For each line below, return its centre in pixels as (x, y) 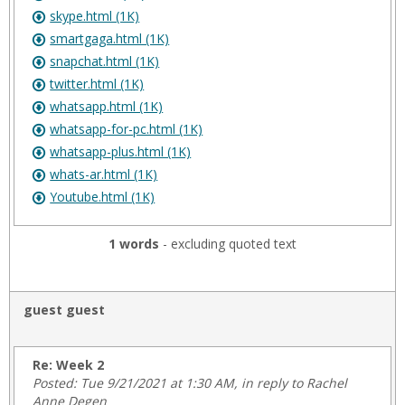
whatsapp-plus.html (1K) (121, 151)
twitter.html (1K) (97, 84)
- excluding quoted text (228, 244)
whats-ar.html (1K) (104, 174)
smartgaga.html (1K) (110, 38)
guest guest (64, 310)
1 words (134, 244)
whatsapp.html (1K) (107, 106)
